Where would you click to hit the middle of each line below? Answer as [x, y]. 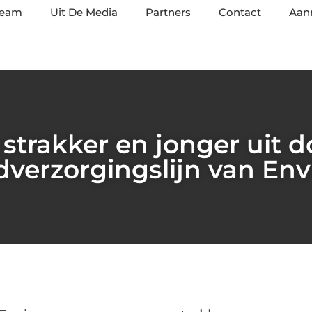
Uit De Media [84, 12]
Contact [240, 12]
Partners [168, 12]
